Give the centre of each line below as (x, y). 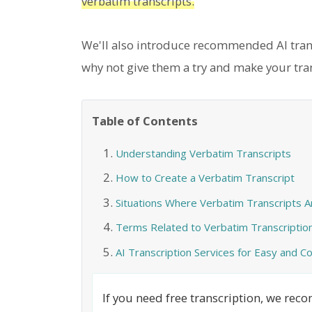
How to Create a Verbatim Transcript (205, 178)
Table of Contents (145, 120)
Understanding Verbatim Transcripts (203, 153)
